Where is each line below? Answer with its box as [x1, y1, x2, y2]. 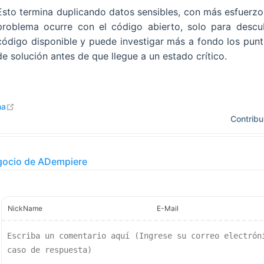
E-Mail [156, 204, 179, 213]
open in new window [14, 101, 94, 111]
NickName [8, 204, 42, 213]
